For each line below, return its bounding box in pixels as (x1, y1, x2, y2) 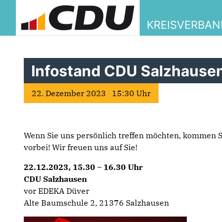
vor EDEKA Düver (24, 186, 89, 196)
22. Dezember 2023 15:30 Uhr (32, 88, 151, 98)
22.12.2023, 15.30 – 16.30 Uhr (24, 162, 143, 172)
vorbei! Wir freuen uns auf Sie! (24, 142, 137, 152)
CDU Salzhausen (24, 174, 87, 184)
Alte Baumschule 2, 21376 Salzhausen (24, 198, 169, 208)
